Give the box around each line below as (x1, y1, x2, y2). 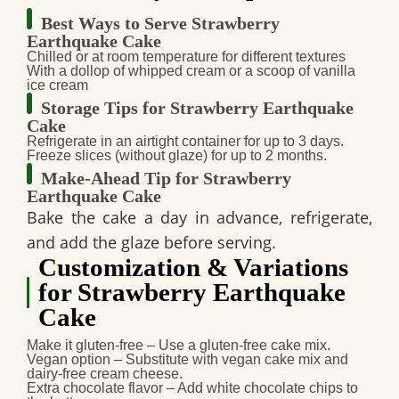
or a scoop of (225, 63, 313, 79)
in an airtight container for (97, 134, 264, 150)
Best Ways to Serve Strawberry (41, 13, 280, 34)
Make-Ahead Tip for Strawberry (41, 168, 291, 189)
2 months (265, 148, 323, 164)
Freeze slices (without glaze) (27, 148, 208, 164)
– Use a (143, 338, 199, 354)
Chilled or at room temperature (27, 49, 218, 65)
